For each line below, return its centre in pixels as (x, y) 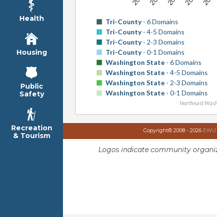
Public (31, 86)
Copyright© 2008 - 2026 (173, 131)
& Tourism (31, 136)
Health (31, 19)
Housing (31, 53)
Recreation (31, 128)
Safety (31, 94)
